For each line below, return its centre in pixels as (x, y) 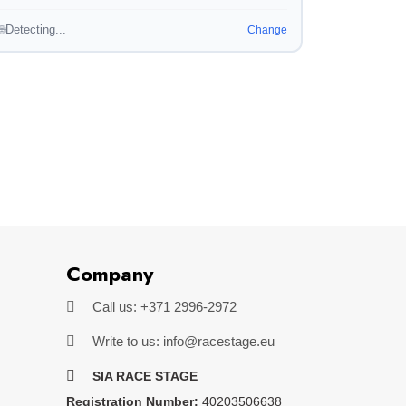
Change (267, 29)
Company (110, 274)
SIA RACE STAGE (145, 376)
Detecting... (36, 29)
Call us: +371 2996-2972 (163, 307)
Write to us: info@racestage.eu (182, 341)
